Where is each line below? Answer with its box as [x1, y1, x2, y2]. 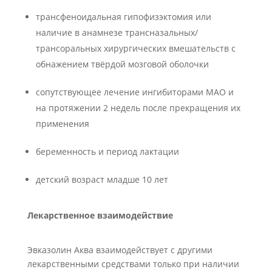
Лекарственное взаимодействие [27, 209, 173, 221]
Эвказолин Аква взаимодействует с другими [27, 244, 212, 256]
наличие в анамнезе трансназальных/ [35, 27, 198, 38]
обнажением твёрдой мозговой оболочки [35, 58, 209, 70]
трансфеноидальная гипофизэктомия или [35, 11, 211, 22]
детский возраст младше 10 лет [35, 174, 168, 185]
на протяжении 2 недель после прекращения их [35, 102, 240, 114]
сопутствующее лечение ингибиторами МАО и [35, 86, 234, 98]
